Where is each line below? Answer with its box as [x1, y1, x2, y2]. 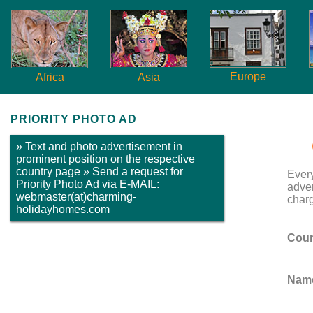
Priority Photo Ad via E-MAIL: [16, 178, 159, 191]
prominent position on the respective [16, 153, 195, 166]
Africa [35, 71, 64, 83]
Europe [230, 70, 266, 82]
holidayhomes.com [16, 203, 110, 216]
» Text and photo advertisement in [16, 140, 182, 153]
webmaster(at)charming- [16, 191, 136, 203]
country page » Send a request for [16, 166, 183, 178]
